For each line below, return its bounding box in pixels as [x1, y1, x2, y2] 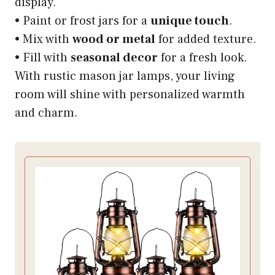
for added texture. [155, 31, 257, 48]
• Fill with [15, 50, 71, 66]
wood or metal [72, 31, 155, 48]
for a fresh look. [158, 50, 247, 66]
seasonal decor [71, 50, 158, 66]
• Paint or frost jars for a [15, 13, 150, 29]
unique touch [150, 13, 229, 29]
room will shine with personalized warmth [15, 87, 245, 103]
